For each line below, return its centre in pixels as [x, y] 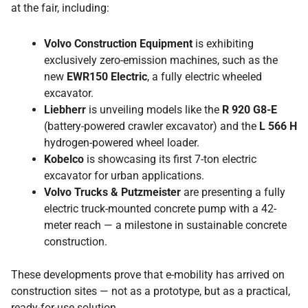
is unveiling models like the [154, 109]
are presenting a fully [233, 192]
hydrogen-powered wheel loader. [122, 142]
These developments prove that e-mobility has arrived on [148, 274]
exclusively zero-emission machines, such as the [161, 60]
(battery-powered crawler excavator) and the [152, 126]
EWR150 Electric [107, 76]
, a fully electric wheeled [205, 76]
